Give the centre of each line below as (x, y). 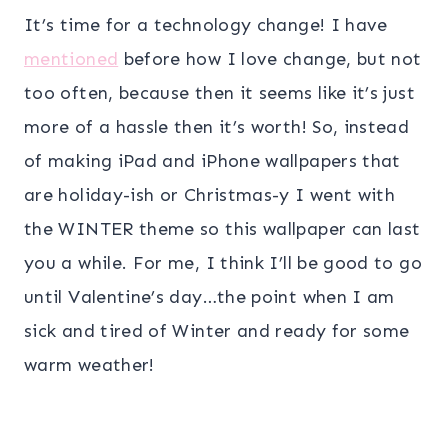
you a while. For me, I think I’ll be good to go (223, 262)
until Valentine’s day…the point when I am (209, 296)
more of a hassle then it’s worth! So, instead (217, 126)
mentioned (71, 58)
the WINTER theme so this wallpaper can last (222, 228)
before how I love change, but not (270, 58)
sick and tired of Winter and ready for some (217, 330)
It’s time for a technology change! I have (206, 24)
